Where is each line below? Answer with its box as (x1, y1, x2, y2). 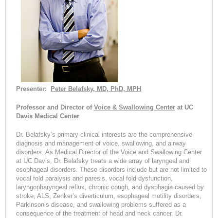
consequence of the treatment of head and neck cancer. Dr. (16, 209, 183, 217)
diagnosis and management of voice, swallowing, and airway (16, 139, 186, 147)
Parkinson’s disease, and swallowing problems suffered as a (16, 200, 186, 208)
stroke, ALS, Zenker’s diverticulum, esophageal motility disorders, (16, 192, 201, 200)
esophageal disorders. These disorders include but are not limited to (16, 165, 207, 173)
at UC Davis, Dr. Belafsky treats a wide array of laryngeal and (16, 157, 189, 164)
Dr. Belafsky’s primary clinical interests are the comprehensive (16, 130, 192, 138)
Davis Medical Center (16, 112, 79, 120)
